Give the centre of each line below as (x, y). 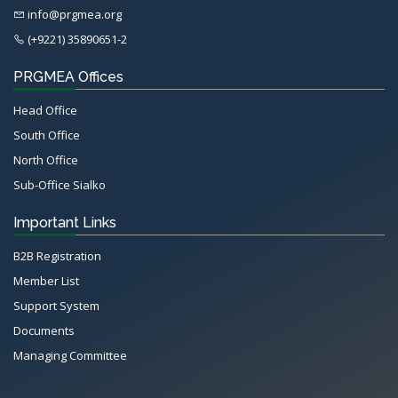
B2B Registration (57, 255)
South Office (47, 135)
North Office (46, 159)
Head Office (45, 110)
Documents (44, 330)
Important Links (65, 222)
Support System (56, 305)
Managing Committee (70, 355)
